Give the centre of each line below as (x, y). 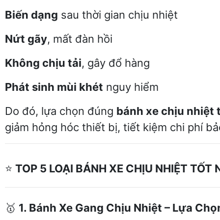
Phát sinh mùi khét (54, 87)
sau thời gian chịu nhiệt (118, 15)
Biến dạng (31, 15)
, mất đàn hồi (80, 39)
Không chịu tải (43, 63)
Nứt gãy (26, 39)
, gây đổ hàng (116, 63)
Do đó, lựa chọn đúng (61, 111)
